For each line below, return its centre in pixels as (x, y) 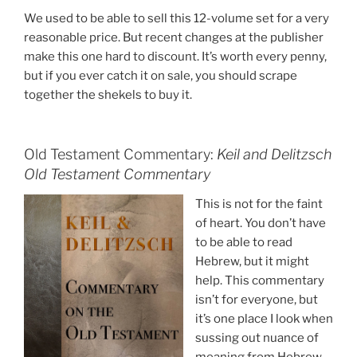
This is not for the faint (259, 204)
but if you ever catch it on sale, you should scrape (161, 76)
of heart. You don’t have (261, 224)
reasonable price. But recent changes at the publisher (174, 38)
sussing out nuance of (257, 338)
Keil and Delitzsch (274, 154)
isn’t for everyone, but (257, 300)
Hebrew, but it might (252, 262)
